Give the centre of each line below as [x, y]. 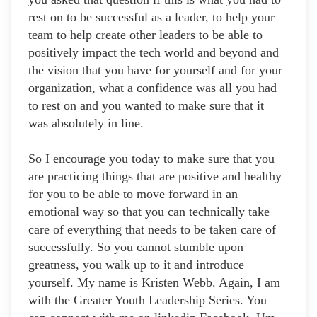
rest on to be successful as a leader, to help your [151, 17]
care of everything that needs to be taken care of [152, 230]
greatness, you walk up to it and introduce [136, 265]
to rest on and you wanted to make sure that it [146, 106]
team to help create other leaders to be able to [145, 35]
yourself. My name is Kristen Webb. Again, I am [154, 283]
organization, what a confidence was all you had [152, 88]
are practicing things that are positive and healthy [155, 177]
